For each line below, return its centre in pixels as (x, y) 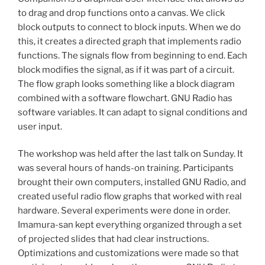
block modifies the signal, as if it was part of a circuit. (126, 70)
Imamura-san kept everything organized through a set (130, 225)
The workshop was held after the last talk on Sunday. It (130, 154)
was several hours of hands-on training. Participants (126, 168)
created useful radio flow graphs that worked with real (130, 197)
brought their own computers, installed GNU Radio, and (132, 182)
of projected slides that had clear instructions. (113, 239)
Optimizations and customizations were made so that (128, 253)
